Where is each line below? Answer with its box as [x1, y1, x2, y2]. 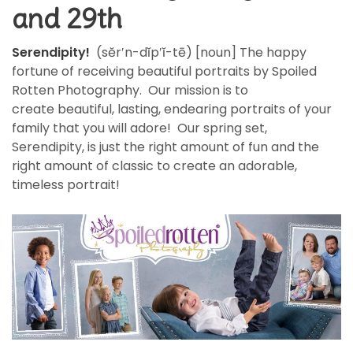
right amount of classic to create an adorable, [12, 157, 297, 176]
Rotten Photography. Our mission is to [12, 81, 248, 100]
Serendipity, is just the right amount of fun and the [12, 138, 319, 157]
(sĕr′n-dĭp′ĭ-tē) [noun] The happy [96, 43, 307, 62]
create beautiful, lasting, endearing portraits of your [12, 100, 332, 119]
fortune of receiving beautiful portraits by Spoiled [12, 62, 317, 81]
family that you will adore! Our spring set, [12, 119, 267, 138]
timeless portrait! [12, 176, 120, 195]
